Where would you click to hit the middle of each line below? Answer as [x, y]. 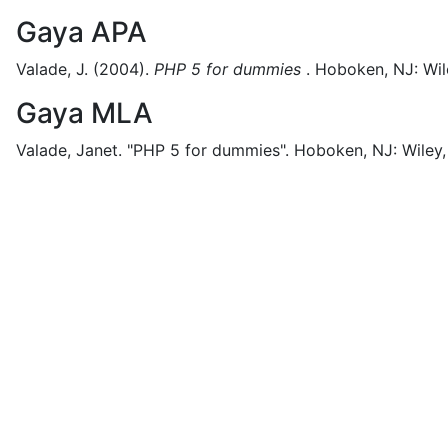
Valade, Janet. [69, 150]
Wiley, [424, 150]
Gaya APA [81, 32]
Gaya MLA [84, 113]
